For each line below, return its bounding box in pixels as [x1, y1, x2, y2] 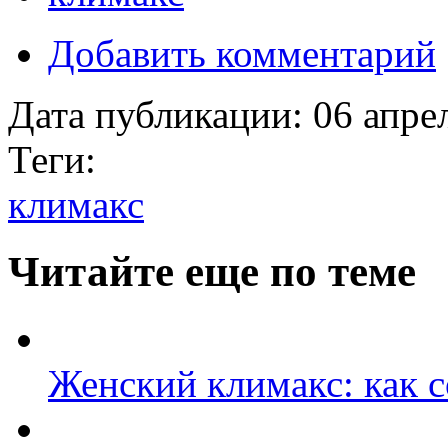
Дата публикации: [8, 92, 313, 136]
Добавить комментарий [48, 31, 436, 75]
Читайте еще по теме [8, 247, 416, 295]
